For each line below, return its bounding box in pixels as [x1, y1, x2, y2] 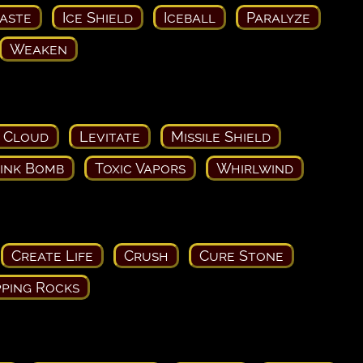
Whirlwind [216, 159, 293, 177]
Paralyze [246, 8, 310, 26]
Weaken [9, 40, 67, 58]
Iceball [163, 8, 216, 26]
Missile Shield [171, 127, 271, 145]
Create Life [11, 246, 93, 264]
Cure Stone [199, 246, 284, 264]
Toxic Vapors [95, 159, 186, 177]
